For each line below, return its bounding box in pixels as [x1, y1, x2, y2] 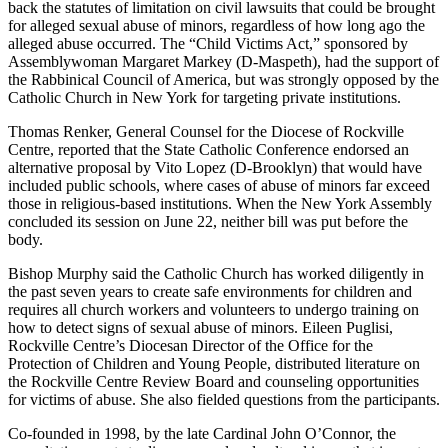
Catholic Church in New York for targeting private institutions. [8, 89, 401, 106]
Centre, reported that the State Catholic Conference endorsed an [8, 141, 409, 158]
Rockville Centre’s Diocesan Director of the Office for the [8, 337, 373, 354]
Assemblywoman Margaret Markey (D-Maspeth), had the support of [8, 53, 439, 70]
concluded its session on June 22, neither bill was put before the [8, 213, 408, 230]
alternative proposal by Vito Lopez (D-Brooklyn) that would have [8, 159, 422, 176]
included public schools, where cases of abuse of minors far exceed [8, 177, 430, 194]
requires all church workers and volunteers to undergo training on [8, 301, 419, 318]
